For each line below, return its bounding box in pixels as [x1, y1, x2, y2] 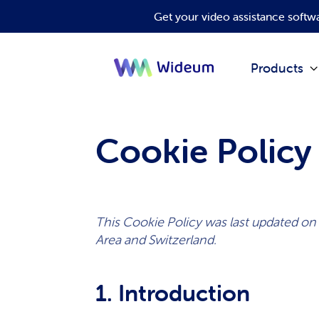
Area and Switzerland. [95, 231, 217, 248]
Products [251, 59, 304, 76]
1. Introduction [95, 279, 251, 307]
